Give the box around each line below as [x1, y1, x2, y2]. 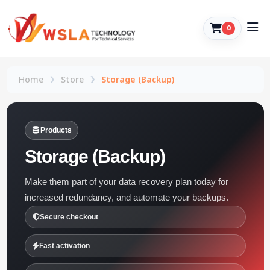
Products [40, 125, 72, 134]
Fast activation [39, 241, 90, 250]
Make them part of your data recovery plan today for [24, 176, 228, 187]
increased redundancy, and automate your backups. [24, 192, 228, 202]
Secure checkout [39, 212, 98, 221]
